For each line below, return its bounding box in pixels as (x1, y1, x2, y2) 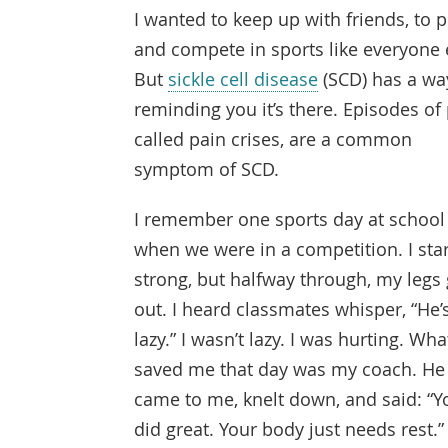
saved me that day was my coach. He (134, 357, 446, 381)
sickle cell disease (168, 66, 319, 91)
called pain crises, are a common (134, 126, 413, 151)
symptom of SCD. (134, 156, 280, 181)
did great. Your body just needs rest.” (134, 417, 445, 441)
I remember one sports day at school (134, 207, 446, 231)
